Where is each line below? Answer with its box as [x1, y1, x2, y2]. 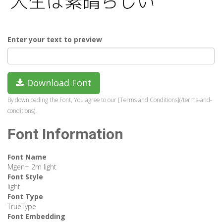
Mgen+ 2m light [7, 162, 56, 172]
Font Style [7, 172, 43, 182]
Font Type [7, 192, 43, 202]
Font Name [7, 152, 47, 162]
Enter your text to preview [7, 35, 102, 45]
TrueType [7, 202, 36, 212]
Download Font [24, 77, 92, 89]
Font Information [7, 125, 123, 143]
